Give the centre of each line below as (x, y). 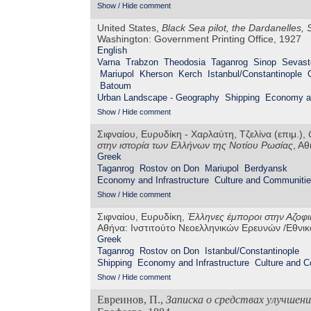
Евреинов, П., (132, 300)
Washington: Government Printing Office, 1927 (199, 39)
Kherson (156, 74)
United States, (129, 28)
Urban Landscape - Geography (158, 98)
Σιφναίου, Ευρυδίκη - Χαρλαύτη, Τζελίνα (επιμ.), (203, 134)
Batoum (116, 86)
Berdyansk (266, 169)
